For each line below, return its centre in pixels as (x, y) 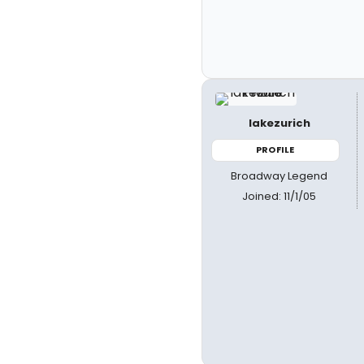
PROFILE (275, 149)
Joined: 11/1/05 (279, 196)
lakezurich (279, 123)
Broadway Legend (279, 175)
